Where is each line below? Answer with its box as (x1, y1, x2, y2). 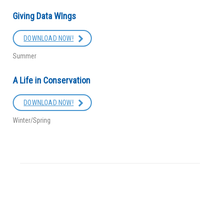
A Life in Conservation (13, 75, 91, 85)
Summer (13, 52, 37, 60)
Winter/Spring (13, 116, 51, 124)
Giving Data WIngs (13, 10, 77, 21)
